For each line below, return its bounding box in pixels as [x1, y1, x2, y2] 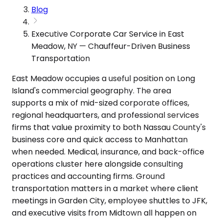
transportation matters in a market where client [12, 182, 198, 194]
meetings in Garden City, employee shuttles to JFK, [12, 195, 207, 206]
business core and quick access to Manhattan [12, 133, 188, 145]
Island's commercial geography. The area [12, 85, 171, 96]
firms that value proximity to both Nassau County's [12, 121, 206, 133]
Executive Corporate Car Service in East [31, 28, 184, 40]
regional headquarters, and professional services [12, 109, 199, 121]
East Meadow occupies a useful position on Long [12, 72, 195, 84]
